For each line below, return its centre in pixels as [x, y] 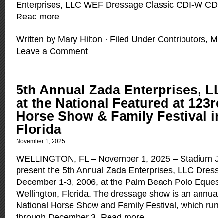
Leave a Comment [52, 51]
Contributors [182, 39]
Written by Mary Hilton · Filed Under [87, 39]
